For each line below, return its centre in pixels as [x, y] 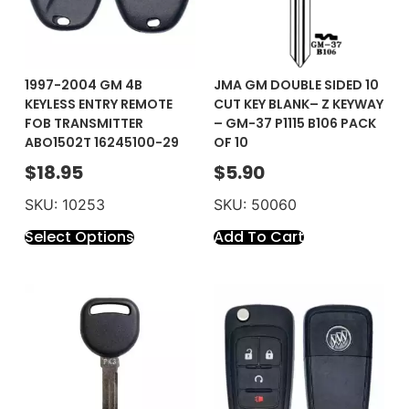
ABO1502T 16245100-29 [101, 143]
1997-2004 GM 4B [83, 85]
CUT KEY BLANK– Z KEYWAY [299, 105]
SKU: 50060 [255, 205]
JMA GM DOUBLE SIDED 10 [296, 85]
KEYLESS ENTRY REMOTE [98, 105]
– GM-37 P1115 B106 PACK [295, 124]
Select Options [79, 237]
